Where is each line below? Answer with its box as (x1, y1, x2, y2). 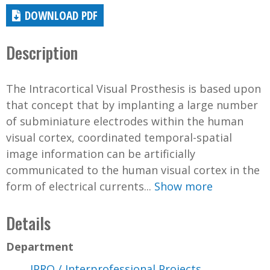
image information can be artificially (6, 146, 195, 161)
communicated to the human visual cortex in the (6, 162, 260, 177)
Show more (154, 178, 213, 193)
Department (6, 239, 74, 254)
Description (6, 40, 78, 64)
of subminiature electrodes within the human (6, 113, 243, 128)
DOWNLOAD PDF (25, 7, 98, 24)
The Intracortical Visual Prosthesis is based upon (6, 81, 261, 96)
